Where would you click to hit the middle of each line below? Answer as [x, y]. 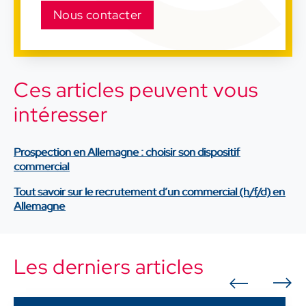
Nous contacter [97, 14]
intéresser [61, 114]
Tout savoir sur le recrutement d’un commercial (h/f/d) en [149, 191]
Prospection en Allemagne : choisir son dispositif [127, 152]
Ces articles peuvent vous [136, 89]
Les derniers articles [109, 266]
